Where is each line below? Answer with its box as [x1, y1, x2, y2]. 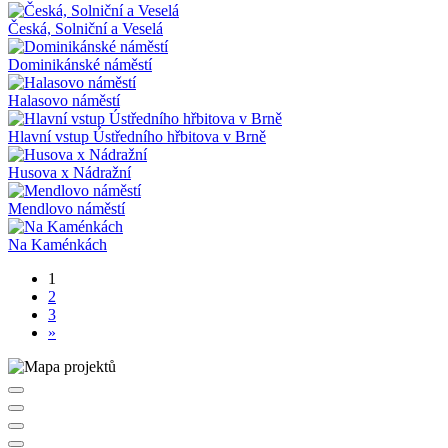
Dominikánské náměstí [8, 55, 152, 73]
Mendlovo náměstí [8, 199, 125, 217]
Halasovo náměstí [8, 91, 120, 109]
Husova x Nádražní [8, 163, 131, 181]
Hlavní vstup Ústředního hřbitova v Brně [8, 127, 266, 145]
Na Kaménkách [8, 235, 107, 253]
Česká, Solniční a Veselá [8, 19, 163, 37]
